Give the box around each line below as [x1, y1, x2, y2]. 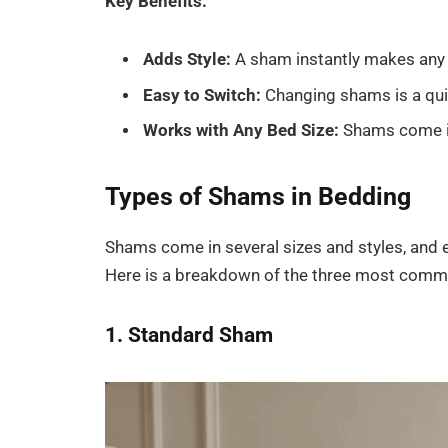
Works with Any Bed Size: [143, 120, 340, 140]
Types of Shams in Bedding [105, 182, 412, 212]
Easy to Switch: [143, 85, 262, 105]
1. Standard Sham [105, 321, 274, 347]
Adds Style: [143, 50, 232, 70]
